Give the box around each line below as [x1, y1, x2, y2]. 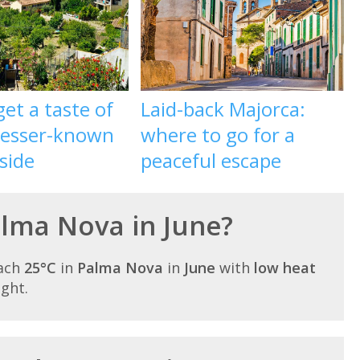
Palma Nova [77, 258, 163, 278]
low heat [254, 258, 316, 278]
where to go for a [141, 121, 296, 149]
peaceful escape [141, 147, 282, 174]
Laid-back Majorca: [141, 96, 306, 123]
